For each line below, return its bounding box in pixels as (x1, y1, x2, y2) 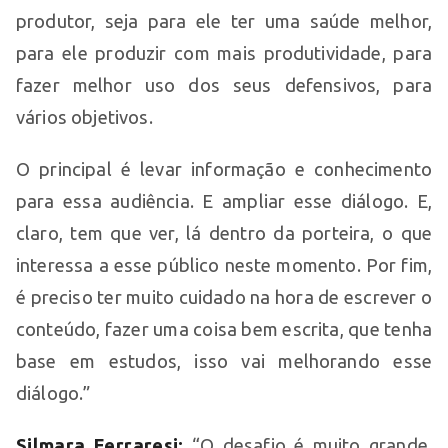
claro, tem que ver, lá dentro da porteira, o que (16, 222, 432, 243)
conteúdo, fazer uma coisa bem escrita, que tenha (16, 318, 432, 339)
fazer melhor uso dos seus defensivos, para (16, 74, 432, 95)
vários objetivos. (16, 106, 157, 127)
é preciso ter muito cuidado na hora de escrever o (16, 286, 432, 307)
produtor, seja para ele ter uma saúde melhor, (16, 10, 432, 31)
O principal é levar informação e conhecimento (16, 158, 432, 179)
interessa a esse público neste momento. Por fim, (16, 254, 432, 275)
